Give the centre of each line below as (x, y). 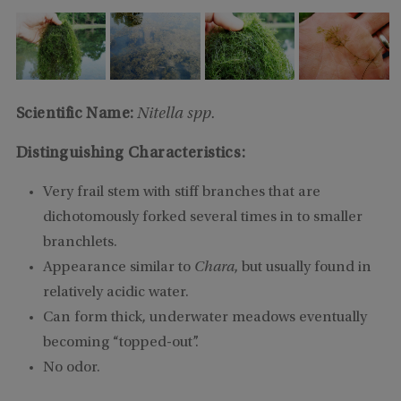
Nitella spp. (177, 114)
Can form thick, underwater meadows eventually (205, 318)
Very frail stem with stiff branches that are (181, 192)
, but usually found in (303, 268)
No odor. (71, 368)
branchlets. (80, 243)
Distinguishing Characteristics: (131, 154)
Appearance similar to (118, 268)
